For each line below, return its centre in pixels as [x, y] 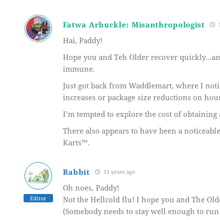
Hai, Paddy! [82, 40]
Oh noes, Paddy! [91, 187]
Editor [38, 198]
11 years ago [118, 172]
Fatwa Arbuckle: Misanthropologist [134, 24]
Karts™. [76, 142]
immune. [79, 69]
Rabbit [76, 172]
